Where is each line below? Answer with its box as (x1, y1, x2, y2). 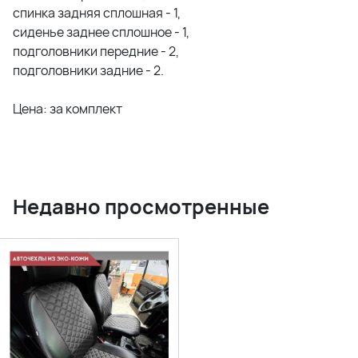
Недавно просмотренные (13, 193, 269, 221)
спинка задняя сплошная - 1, (13, 4, 181, 22)
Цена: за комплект (13, 100, 122, 118)
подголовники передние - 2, (13, 42, 179, 61)
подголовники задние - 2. (13, 62, 164, 80)
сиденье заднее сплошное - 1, (13, 23, 189, 42)
